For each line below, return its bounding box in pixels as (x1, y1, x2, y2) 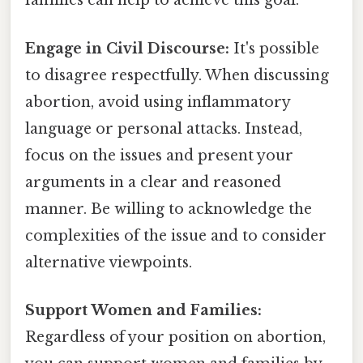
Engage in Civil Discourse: (25, 39, 229, 58)
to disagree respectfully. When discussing (25, 66, 329, 84)
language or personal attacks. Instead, (25, 119, 302, 138)
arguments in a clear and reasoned (25, 173, 281, 191)
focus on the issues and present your (25, 146, 293, 164)
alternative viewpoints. (25, 253, 192, 271)
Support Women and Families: (25, 301, 262, 319)
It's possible (229, 39, 319, 58)
